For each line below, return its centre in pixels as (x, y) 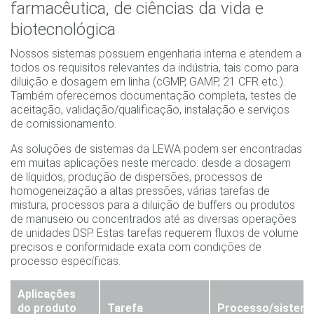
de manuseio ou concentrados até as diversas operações (153, 219)
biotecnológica (63, 30)
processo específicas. (66, 261)
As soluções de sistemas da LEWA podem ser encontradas (156, 149)
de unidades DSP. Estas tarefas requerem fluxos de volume (155, 233)
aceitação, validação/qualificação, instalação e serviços (150, 110)
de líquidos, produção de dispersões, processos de (137, 177)
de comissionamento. (63, 124)
